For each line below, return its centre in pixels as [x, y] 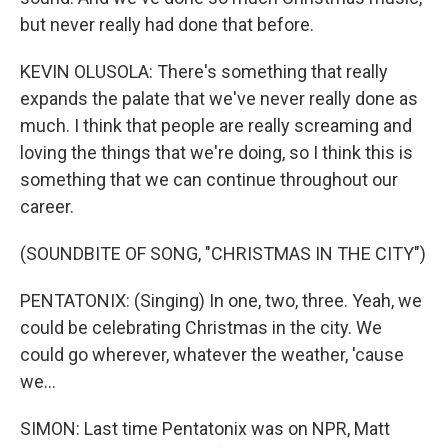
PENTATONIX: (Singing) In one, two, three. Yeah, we [221, 300]
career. [47, 206]
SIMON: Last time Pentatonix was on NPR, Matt [205, 428]
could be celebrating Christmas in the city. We [201, 327]
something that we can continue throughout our [209, 179]
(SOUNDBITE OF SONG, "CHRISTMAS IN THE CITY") [223, 253]
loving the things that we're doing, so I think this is [216, 152]
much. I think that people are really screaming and [216, 125]
